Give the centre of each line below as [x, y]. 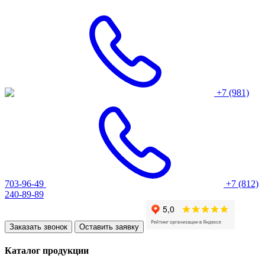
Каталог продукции [47, 251]
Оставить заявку [109, 227]
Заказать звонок [38, 227]
